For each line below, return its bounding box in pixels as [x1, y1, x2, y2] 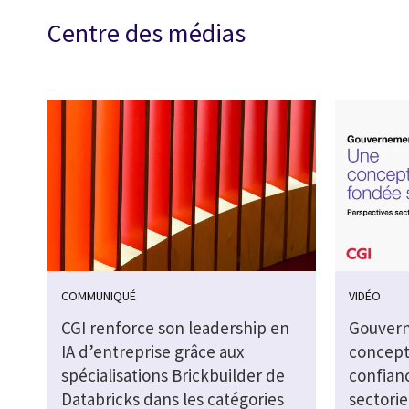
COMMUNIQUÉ [61, 288, 136, 305]
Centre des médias [47, 16, 246, 49]
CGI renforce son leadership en [61, 317, 289, 340]
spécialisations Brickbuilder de [61, 364, 285, 387]
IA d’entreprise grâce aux [61, 341, 244, 363]
